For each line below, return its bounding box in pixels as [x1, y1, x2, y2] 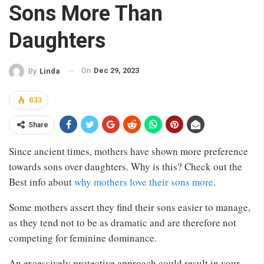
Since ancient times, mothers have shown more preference [9, 144, 248, 158]
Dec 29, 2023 [94, 66, 139, 75]
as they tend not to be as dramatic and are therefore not [9, 215, 236, 229]
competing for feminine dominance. [9, 230, 157, 245]
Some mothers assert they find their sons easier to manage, [9, 200, 250, 214]
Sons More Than [9, 1, 163, 27]
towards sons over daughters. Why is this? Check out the [9, 159, 242, 173]
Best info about [9, 174, 74, 189]
